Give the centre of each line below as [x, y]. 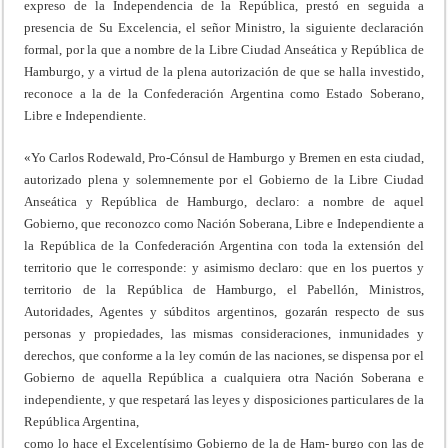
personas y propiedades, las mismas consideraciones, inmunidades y [224, 333]
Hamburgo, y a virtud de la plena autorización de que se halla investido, [224, 71]
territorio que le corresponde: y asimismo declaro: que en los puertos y [224, 267]
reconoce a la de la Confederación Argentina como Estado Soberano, [224, 93]
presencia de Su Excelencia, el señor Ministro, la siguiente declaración [224, 27]
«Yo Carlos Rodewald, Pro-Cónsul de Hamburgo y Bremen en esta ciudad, [224, 157]
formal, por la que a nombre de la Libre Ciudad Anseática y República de [224, 49]
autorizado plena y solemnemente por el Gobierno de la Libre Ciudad [224, 179]
